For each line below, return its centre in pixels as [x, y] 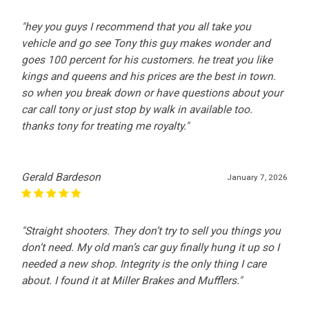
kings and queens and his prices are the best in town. [149, 76]
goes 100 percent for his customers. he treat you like [147, 60]
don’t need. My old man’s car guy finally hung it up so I [151, 247]
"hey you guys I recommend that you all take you [137, 27]
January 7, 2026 [257, 177]
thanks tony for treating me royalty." [106, 126]
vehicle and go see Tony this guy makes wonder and [146, 43]
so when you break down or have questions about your [152, 93]
